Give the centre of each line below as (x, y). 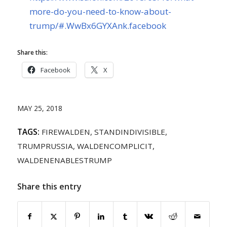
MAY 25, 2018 (40, 108)
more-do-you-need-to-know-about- (100, 11)
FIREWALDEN (66, 131)
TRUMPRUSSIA (45, 146)
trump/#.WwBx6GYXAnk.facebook (98, 25)
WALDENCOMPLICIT (115, 146)
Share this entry (49, 186)
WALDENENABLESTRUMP (64, 160)
